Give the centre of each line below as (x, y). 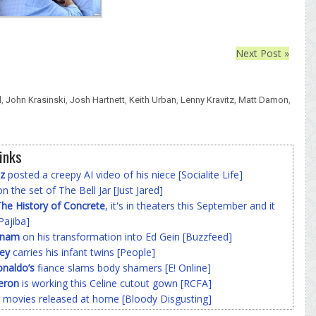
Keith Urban (153, 99)
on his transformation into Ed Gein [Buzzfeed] (126, 236)
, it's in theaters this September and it (190, 205)
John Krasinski (36, 99)
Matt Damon (263, 99)
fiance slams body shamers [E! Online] (123, 267)
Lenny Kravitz (207, 99)
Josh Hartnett (97, 99)
